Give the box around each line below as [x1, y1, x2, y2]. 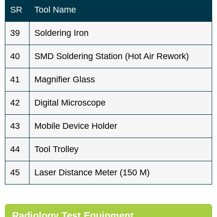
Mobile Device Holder [34, 121, 117, 131]
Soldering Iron [34, 28, 89, 38]
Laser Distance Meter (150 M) [34, 167, 150, 177]
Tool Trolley [34, 144, 78, 154]
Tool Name [34, 4, 76, 15]
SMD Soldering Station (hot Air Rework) [34, 51, 189, 61]
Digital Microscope [34, 97, 106, 108]
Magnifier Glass [34, 74, 95, 84]
